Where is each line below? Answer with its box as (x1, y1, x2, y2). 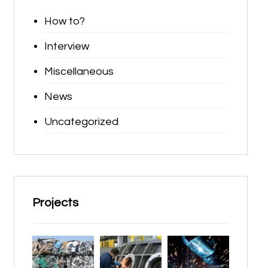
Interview (44, 41, 89, 52)
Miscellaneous (44, 66, 114, 77)
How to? (44, 16, 85, 27)
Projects (32, 197, 78, 209)
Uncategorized (44, 116, 118, 127)
